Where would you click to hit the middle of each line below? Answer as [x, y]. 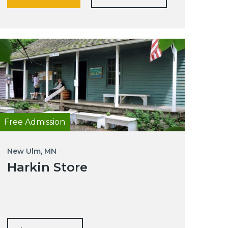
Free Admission [35, 122]
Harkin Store [48, 167]
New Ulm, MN [32, 151]
